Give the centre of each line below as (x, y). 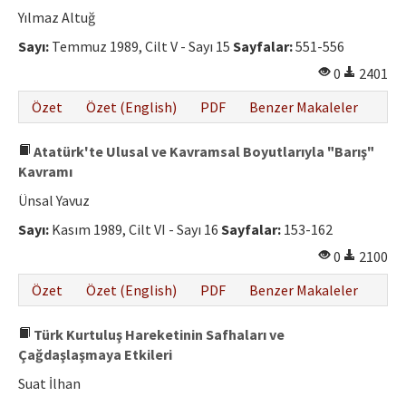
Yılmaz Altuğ (57, 18)
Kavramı (45, 172)
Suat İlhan (49, 384)
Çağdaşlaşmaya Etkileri (95, 355)
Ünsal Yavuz (54, 201)
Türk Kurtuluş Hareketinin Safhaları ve (158, 335)
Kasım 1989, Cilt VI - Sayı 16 (135, 230)
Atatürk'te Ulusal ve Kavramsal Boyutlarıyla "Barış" (203, 152)
